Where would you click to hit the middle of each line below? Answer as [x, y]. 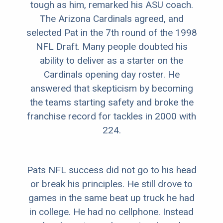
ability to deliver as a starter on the [111, 61]
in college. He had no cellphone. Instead [111, 212]
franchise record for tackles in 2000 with [111, 116]
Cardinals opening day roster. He [111, 75]
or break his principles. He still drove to [111, 184]
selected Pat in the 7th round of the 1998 [111, 33]
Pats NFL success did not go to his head [111, 170]
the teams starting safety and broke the [111, 103]
